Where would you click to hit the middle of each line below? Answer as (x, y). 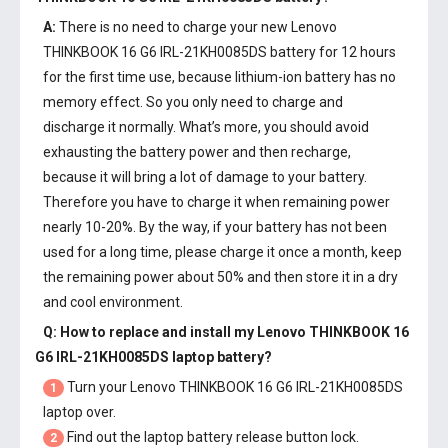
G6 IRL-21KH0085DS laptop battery (149, 357)
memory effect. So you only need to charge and (193, 102)
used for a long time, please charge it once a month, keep (222, 252)
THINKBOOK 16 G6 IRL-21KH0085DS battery (179, 52)
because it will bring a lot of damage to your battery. (205, 177)
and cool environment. (113, 302)
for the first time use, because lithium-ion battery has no (219, 77)
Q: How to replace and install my (150, 332)
